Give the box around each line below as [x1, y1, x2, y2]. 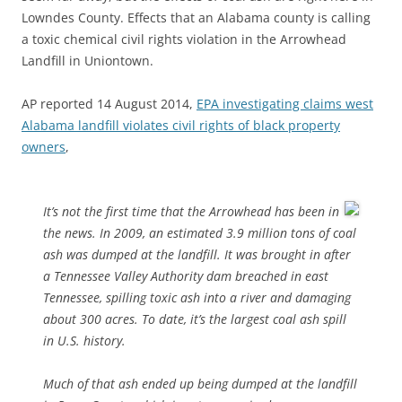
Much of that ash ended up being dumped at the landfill [43, 375, 357, 392]
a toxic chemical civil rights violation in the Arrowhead [22, 31, 346, 48]
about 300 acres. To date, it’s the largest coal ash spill [43, 310, 346, 328]
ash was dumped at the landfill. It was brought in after [43, 246, 351, 263]
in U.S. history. [43, 332, 126, 349]
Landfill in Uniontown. [22, 52, 153, 69]
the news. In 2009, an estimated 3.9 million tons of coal [43, 224, 356, 241]
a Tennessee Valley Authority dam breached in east [43, 267, 328, 284]
